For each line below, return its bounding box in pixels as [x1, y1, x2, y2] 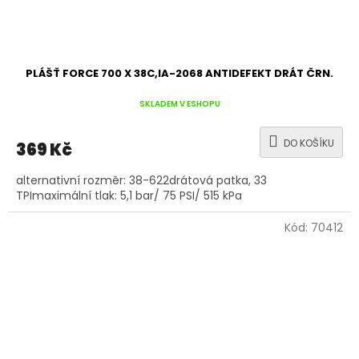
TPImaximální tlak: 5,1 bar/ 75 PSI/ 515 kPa [16, 188, 242, 204]
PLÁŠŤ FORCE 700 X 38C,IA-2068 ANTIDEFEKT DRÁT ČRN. [26, 66, 333, 82]
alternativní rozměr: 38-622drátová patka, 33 [16, 172, 267, 189]
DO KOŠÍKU [284, 136, 334, 151]
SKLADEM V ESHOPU [139, 97, 220, 110]
